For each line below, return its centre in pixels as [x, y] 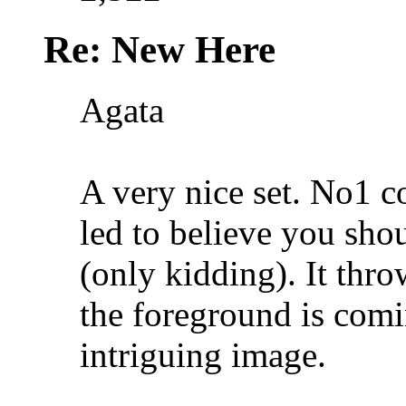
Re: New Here [159, 49]
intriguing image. [203, 354]
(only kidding [178, 273]
